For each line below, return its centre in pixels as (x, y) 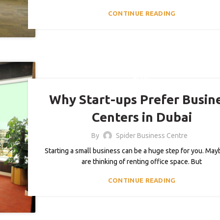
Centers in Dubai (142, 117)
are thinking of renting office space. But (142, 161)
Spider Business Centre (151, 135)
